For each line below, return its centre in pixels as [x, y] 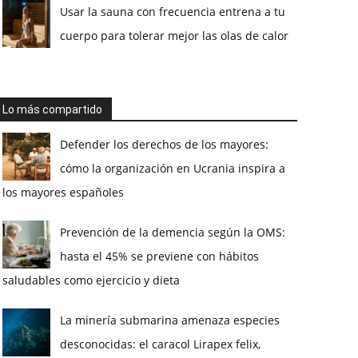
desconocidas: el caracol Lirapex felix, [160, 344]
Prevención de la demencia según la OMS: [172, 233]
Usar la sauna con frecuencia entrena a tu [172, 12]
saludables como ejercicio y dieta [91, 280]
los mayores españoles [63, 193]
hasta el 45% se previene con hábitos [159, 257]
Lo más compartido [52, 110]
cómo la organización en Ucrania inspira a [172, 169]
